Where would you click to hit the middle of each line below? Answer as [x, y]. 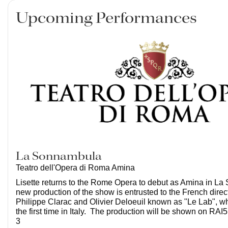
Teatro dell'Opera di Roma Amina [75, 167]
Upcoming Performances [106, 19]
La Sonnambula [59, 156]
